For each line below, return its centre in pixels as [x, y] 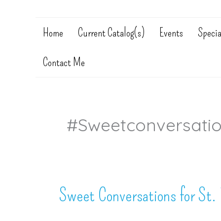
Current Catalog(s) [111, 33]
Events [171, 33]
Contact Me [64, 62]
